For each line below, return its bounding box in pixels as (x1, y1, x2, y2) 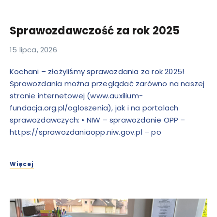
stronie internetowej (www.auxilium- (10, 90, 143, 101)
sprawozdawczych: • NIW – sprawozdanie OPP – (10, 114, 186, 125)
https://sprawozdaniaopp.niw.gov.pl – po (10, 126, 161, 137)
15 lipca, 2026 (10, 44, 57, 55)
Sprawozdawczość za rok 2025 (10, 23, 180, 38)
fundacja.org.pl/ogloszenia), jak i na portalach (10, 102, 179, 113)
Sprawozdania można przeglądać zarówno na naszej (10, 78, 205, 89)
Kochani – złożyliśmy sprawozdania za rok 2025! (10, 66, 185, 77)
